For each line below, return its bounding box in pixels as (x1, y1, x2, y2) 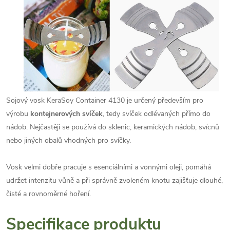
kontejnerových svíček (30, 108, 103, 119)
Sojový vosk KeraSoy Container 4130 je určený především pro (6, 95, 203, 105)
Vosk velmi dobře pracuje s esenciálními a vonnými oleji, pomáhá (6, 162, 211, 172)
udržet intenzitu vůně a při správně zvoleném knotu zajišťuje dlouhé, (6, 175, 223, 185)
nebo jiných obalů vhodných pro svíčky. (6, 135, 131, 145)
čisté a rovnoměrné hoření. (6, 188, 91, 199)
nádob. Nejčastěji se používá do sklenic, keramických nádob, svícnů (6, 122, 219, 132)
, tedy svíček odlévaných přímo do (103, 108, 210, 119)
